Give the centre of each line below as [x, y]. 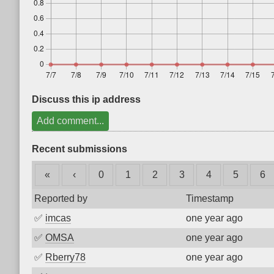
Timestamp [210, 198]
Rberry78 [65, 257]
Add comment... [70, 121]
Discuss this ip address [86, 99]
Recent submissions [80, 149]
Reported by [61, 198]
